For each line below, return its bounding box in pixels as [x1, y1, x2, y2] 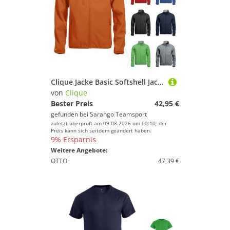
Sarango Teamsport [90, 110, 147, 119]
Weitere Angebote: [51, 146, 107, 155]
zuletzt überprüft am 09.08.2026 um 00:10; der [51, 120, 167, 127]
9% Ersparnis [51, 135, 96, 144]
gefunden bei [51, 110, 90, 119]
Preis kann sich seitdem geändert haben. [51, 127, 151, 134]
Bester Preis [51, 99, 93, 108]
